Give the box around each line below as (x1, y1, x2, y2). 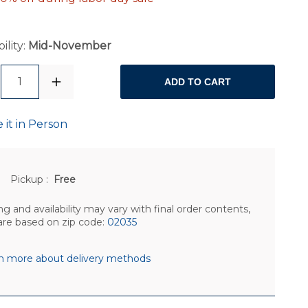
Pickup (10, 173, 47, 186)
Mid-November (27, 39, 111, 53)
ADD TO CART (164, 76, 232, 88)
